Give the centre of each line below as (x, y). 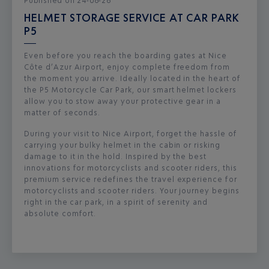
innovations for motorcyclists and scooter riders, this (131, 168)
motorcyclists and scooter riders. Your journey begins (132, 190)
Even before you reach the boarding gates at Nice (126, 55)
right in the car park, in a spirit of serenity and (116, 202)
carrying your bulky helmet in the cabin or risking (122, 145)
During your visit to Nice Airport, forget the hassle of (131, 133)
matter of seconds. (62, 112)
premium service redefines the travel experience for (131, 179)
